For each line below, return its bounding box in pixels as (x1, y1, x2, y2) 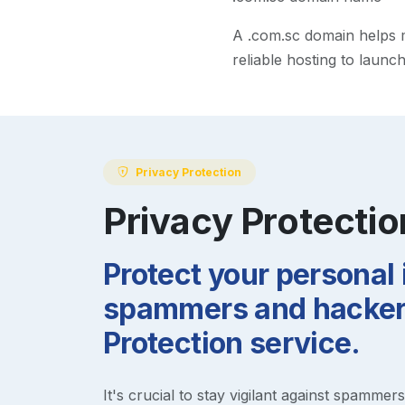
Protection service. (103, 325, 361, 361)
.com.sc (247, 26, 300, 45)
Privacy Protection (136, 165, 241, 179)
